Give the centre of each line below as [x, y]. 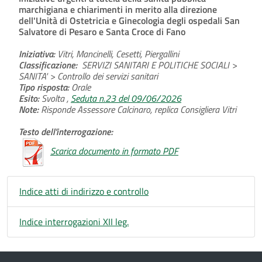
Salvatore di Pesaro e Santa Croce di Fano [102, 31]
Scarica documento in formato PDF [114, 151]
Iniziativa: [37, 54]
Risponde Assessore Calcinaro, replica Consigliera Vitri [137, 109]
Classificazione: [50, 65]
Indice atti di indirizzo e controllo [84, 191]
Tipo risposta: [44, 87]
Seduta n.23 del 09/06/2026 [126, 98]
